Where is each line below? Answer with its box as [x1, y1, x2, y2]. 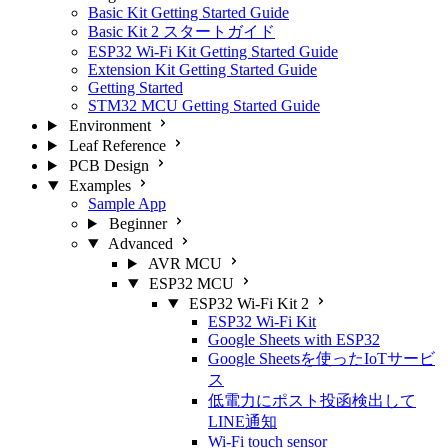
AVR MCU [147, 255, 222, 272]
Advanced [107, 235, 173, 252]
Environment [68, 117, 151, 134]
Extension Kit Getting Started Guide [88, 61, 317, 78]
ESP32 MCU [148, 275, 234, 292]
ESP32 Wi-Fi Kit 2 [188, 295, 309, 312]
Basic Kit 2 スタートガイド [88, 23, 275, 40]
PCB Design [68, 157, 149, 174]
